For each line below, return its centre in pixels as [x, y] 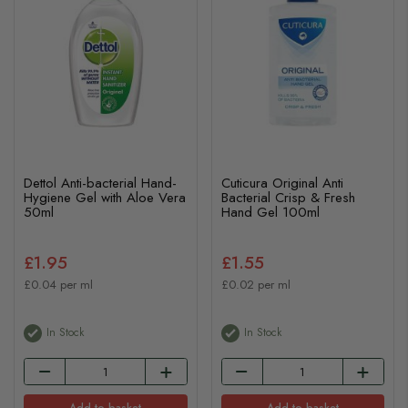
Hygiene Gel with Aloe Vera [105, 197]
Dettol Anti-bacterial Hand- [100, 183]
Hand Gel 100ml [270, 212]
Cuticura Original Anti [282, 183]
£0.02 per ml [255, 284]
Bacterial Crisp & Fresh [288, 197]
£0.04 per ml [58, 284]
